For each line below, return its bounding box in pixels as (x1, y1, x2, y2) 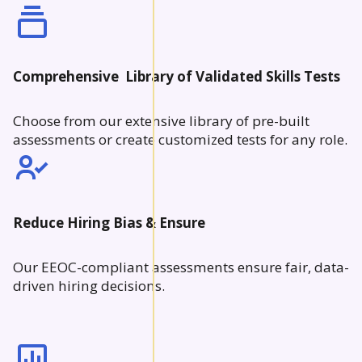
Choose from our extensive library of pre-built (13, 111, 309, 130)
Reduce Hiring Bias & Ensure (13, 213, 205, 232)
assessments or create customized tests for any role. (13, 129, 347, 149)
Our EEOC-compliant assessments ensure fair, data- (13, 257, 349, 276)
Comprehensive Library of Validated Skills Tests (13, 66, 340, 86)
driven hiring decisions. (13, 276, 171, 295)
